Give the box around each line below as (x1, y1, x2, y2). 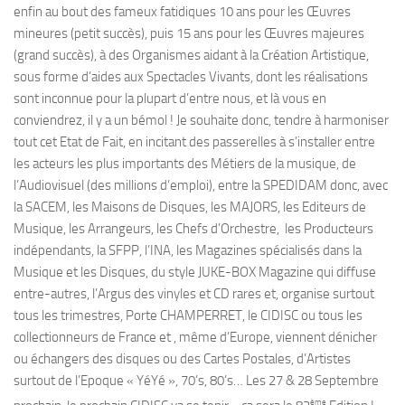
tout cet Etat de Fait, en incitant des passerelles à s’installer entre (14, 134, 375, 150)
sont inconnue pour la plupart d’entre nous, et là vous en (14, 90, 326, 107)
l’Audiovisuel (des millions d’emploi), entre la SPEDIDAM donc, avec (14, 177, 388, 193)
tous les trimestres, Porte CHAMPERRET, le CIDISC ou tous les (14, 307, 363, 324)
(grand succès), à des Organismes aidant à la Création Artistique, (14, 47, 369, 63)
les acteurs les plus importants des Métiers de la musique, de (14, 155, 356, 172)
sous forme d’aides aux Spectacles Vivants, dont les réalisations (14, 69, 368, 85)
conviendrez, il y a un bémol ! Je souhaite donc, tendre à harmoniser (14, 112, 389, 128)
